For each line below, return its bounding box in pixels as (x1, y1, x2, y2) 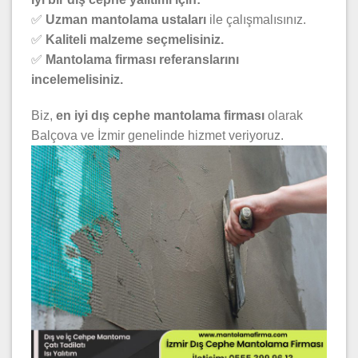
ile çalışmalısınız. (206, 12, 306, 26)
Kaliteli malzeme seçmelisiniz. (46, 32, 224, 46)
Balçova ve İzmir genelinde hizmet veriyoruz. (31, 129, 284, 143)
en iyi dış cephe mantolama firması (56, 109, 265, 123)
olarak (265, 109, 303, 123)
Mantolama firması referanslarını (46, 52, 239, 66)
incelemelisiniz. (31, 72, 123, 86)
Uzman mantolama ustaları (46, 12, 206, 26)
